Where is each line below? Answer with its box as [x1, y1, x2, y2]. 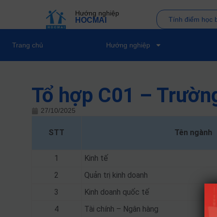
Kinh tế [84, 154, 108, 163]
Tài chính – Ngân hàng [84, 204, 158, 214]
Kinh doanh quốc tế [84, 187, 149, 197]
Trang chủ [12, 41, 43, 49]
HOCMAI [75, 16, 107, 24]
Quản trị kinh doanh [84, 170, 148, 180]
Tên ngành [174, 128, 212, 137]
